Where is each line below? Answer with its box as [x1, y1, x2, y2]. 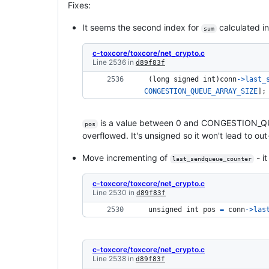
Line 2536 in [92, 57, 136, 67]
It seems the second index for [82, 22, 201, 32]
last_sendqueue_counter [172, 155, 252, 162]
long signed [153, 74, 203, 83]
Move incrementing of [82, 152, 170, 163]
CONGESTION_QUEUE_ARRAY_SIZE [144, 86, 258, 95]
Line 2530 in [92, 187, 136, 197]
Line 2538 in [92, 253, 136, 263]
